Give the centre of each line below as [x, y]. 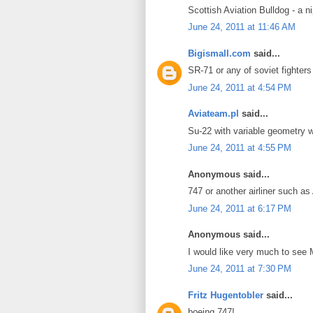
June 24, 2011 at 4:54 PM [240, 87]
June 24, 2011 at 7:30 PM [240, 269]
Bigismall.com [219, 53]
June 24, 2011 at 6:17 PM [240, 208]
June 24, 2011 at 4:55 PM [240, 148]
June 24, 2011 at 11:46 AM [242, 27]
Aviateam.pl [213, 114]
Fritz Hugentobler [226, 295]
